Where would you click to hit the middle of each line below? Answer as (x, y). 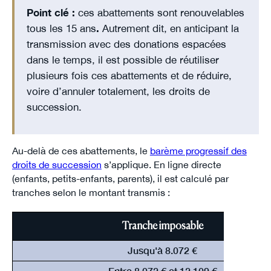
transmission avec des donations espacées (126, 44)
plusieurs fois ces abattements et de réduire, (129, 76)
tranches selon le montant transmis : (91, 192)
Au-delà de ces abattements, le (81, 150)
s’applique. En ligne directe (161, 164)
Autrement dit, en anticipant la (169, 28)
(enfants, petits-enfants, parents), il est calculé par (120, 178)
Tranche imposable (162, 226)
